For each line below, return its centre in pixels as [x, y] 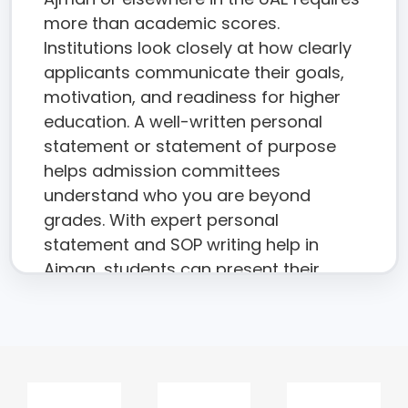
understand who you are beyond [177, 196]
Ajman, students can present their [182, 270]
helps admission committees [162, 171]
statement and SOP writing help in [181, 245]
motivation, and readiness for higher [192, 97]
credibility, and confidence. [153, 319]
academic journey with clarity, [166, 294]
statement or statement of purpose [190, 147]
